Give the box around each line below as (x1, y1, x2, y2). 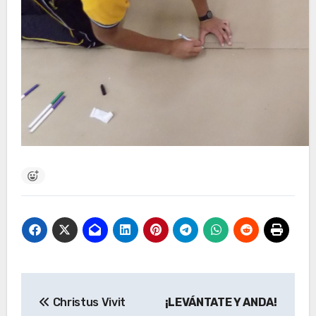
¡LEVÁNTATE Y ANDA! (164, 295, 277, 309)
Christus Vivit (49, 295, 126, 309)
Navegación (20, 274, 148, 298)
